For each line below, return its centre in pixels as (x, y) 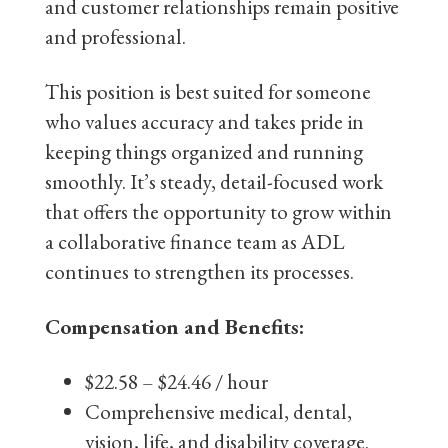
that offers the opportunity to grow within (218, 211)
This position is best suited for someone (208, 91)
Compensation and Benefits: (174, 326)
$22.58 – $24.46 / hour (176, 381)
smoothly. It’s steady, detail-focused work (214, 181)
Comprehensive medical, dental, (218, 411)
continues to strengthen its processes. (199, 271)
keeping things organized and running (204, 151)
